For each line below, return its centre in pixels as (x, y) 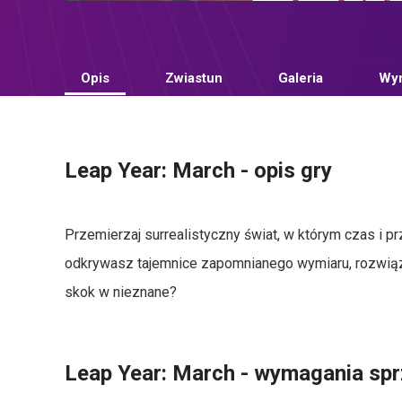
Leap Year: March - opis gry (198, 170)
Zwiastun (194, 79)
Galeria (301, 79)
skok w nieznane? (121, 293)
